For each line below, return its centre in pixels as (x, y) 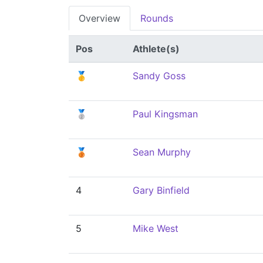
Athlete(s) (156, 49)
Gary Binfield (161, 190)
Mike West (156, 228)
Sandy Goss (159, 76)
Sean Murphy (162, 152)
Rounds (157, 18)
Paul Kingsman (165, 114)
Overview (100, 18)
